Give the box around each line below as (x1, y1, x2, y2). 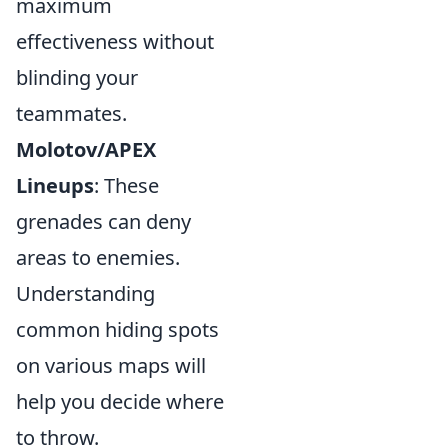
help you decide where (16, 388, 224, 415)
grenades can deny (16, 208, 191, 235)
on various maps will (16, 352, 206, 379)
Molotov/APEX (16, 136, 156, 163)
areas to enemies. (16, 244, 180, 271)
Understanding (16, 280, 155, 307)
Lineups (16, 172, 94, 199)
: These (94, 172, 159, 199)
